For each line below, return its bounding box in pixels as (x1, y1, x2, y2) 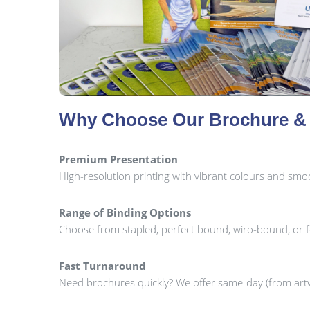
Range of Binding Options (59, 206, 192, 220)
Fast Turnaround (59, 259, 147, 273)
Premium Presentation (59, 152, 179, 166)
